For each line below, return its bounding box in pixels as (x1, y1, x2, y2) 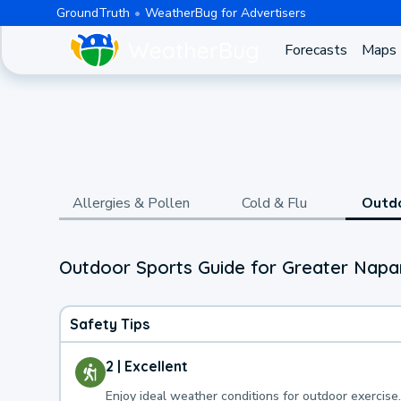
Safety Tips (70, 314, 149, 333)
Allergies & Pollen (72, 193, 190, 213)
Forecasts (284, 40, 347, 60)
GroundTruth (55, 4, 130, 21)
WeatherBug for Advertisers (144, 4, 306, 21)
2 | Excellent (106, 356, 188, 375)
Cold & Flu (241, 193, 307, 213)
